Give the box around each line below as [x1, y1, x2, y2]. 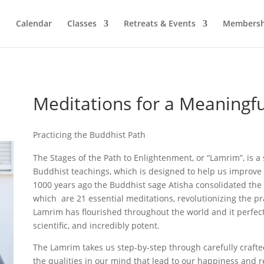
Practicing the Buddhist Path [32, 128, 146, 140]
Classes [67, 18, 97, 29]
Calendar [16, 18, 52, 29]
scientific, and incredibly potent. [32, 219, 160, 231]
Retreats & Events [124, 18, 196, 29]
